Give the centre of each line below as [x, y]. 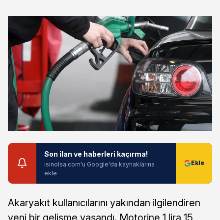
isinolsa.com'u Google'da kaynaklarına [99, 164]
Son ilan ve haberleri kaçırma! [96, 154]
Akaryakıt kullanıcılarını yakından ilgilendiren [104, 203]
